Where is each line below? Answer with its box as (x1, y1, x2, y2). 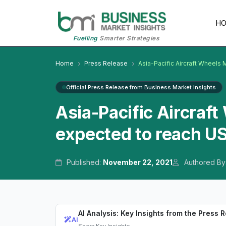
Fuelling (73, 34, 98, 42)
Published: (65, 158, 103, 167)
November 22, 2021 (103, 158, 173, 167)
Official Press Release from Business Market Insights (66, 84, 216, 91)
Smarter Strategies (97, 34, 160, 42)
